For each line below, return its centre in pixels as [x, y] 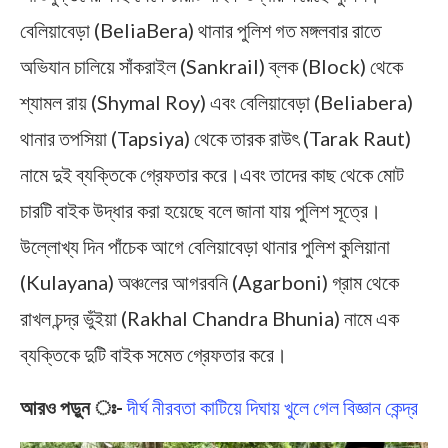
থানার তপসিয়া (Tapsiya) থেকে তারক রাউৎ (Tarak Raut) [215, 138]
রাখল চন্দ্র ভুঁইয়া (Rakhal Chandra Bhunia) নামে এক [209, 318]
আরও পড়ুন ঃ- [71, 407]
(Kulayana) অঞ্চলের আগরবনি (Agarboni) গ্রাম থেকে [209, 282]
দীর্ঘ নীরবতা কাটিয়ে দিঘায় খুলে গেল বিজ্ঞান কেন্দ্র [270, 407]
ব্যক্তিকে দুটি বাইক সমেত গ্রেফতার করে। [153, 354]
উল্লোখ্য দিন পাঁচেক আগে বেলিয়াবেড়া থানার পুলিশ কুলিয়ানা [205, 246]
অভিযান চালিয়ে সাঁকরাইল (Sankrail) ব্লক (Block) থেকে [211, 66]
